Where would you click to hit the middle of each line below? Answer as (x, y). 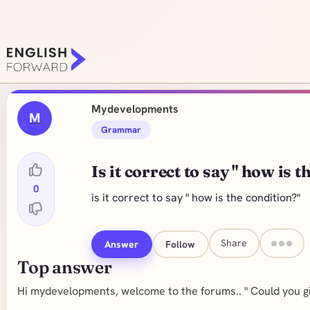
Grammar (121, 130)
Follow (181, 244)
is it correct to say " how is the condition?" (195, 198)
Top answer (65, 267)
